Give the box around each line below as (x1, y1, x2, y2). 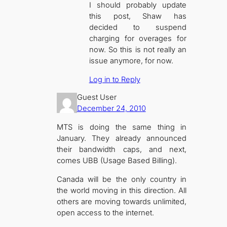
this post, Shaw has (89, 12, 187, 21)
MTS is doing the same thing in (56, 122, 187, 132)
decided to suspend (89, 23, 187, 32)
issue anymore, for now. (89, 56, 173, 66)
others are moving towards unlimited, (56, 197, 187, 206)
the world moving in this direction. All (56, 185, 187, 195)
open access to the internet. (56, 208, 154, 217)
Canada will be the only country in (56, 174, 187, 184)
